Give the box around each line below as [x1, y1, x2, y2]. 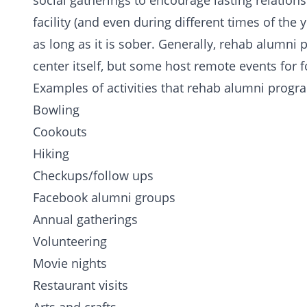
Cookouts [33, 123, 87, 140]
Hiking [33, 145, 69, 162]
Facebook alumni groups [33, 189, 175, 206]
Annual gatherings [33, 211, 138, 228]
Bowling [33, 101, 79, 118]
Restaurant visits [33, 277, 128, 293]
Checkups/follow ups [33, 167, 153, 184]
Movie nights [33, 255, 107, 271]
